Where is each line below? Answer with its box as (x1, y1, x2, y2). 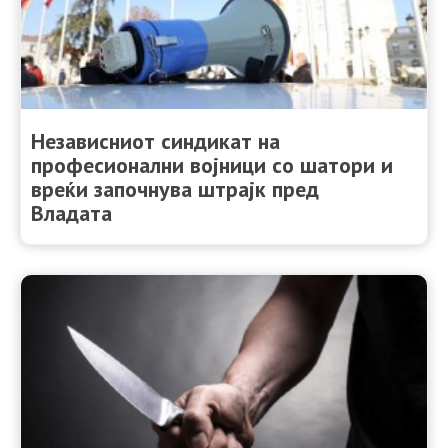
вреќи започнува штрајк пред (31, 175, 319, 204)
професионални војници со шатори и (31, 151, 393, 180)
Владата (31, 199, 112, 228)
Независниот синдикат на (31, 127, 280, 156)
